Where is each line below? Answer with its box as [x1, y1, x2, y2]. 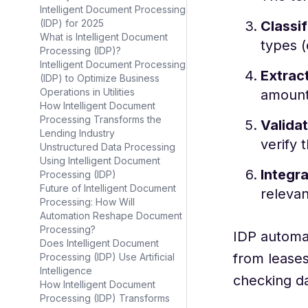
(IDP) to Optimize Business [40, 72, 159, 84]
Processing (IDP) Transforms [40, 292, 170, 304]
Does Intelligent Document [40, 237, 159, 249]
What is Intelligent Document [40, 31, 168, 43]
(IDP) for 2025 [40, 17, 104, 29]
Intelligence [40, 265, 92, 276]
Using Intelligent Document [40, 155, 160, 166]
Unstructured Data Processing [40, 141, 175, 153]
